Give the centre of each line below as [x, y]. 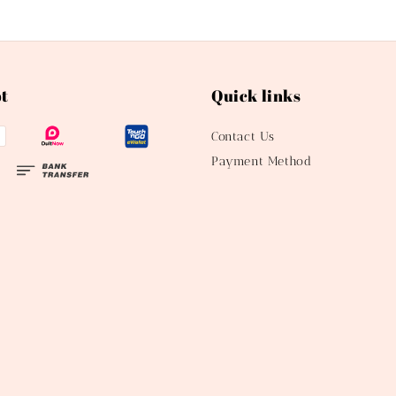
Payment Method [262, 162]
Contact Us [243, 137]
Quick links [256, 96]
